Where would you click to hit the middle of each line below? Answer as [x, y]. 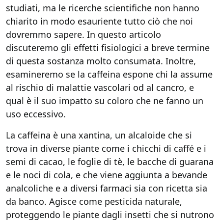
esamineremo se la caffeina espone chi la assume [109, 74]
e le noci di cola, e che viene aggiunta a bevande [107, 175]
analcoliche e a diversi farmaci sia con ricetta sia [107, 188]
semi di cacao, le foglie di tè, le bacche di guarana [110, 162]
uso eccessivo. [36, 114]
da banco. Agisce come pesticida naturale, [94, 201]
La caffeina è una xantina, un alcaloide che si [99, 135]
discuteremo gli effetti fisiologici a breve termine [108, 48]
